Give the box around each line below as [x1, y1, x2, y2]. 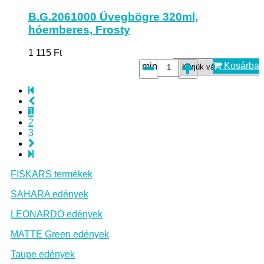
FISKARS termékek [11, 169, 93, 179]
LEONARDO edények [11, 209, 103, 219]
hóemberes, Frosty [28, 23, 130, 36]
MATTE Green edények [11, 229, 109, 239]
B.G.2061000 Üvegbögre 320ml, [28, 10, 198, 23]
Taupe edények [11, 249, 75, 259]
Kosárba [222, 60, 259, 71]
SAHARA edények [11, 189, 88, 199]
